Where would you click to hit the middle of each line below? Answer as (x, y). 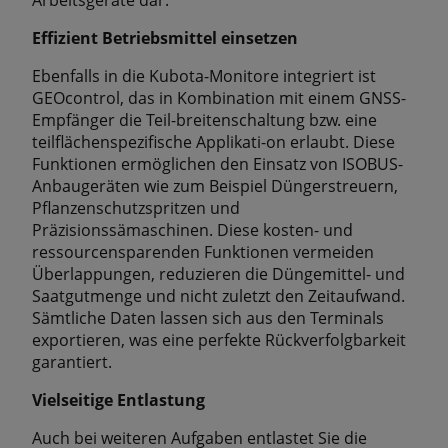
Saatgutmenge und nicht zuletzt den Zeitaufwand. (218, 296)
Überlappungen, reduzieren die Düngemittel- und (218, 274)
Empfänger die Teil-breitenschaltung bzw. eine (204, 120)
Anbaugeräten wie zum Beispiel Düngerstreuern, (215, 186)
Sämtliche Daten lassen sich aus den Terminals (208, 318)
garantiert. (72, 362)
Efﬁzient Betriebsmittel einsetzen (165, 38)
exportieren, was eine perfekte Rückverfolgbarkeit (219, 340)
